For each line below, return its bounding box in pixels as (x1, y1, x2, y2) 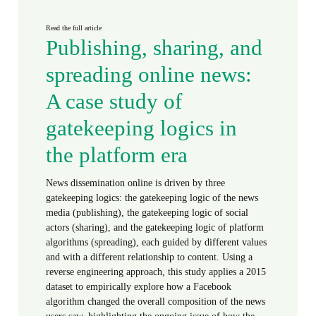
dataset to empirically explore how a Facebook (46, 280, 232, 292)
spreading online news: (46, 62, 253, 87)
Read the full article (46, 24, 102, 32)
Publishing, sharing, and (46, 35, 263, 61)
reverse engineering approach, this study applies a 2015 (46, 265, 267, 277)
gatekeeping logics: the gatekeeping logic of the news (46, 191, 259, 203)
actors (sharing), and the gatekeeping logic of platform (46, 221, 265, 233)
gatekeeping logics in (46, 116, 238, 141)
